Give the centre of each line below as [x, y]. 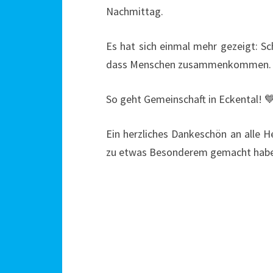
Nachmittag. [135, 11]
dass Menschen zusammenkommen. [189, 64]
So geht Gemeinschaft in [162, 99]
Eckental [239, 99]
